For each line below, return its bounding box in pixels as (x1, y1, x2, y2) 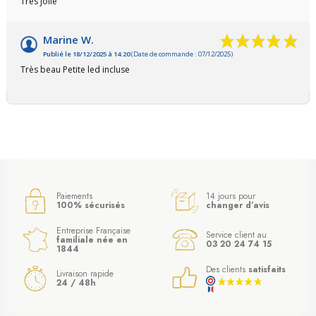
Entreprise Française (56, 224, 130, 237)
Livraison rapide (56, 267, 114, 281)
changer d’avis (205, 199, 269, 212)
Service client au (205, 229, 267, 242)
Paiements (56, 190, 92, 203)
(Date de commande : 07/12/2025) (130, 49, 233, 59)
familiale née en (56, 233, 128, 246)
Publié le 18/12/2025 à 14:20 (43, 49, 130, 59)
